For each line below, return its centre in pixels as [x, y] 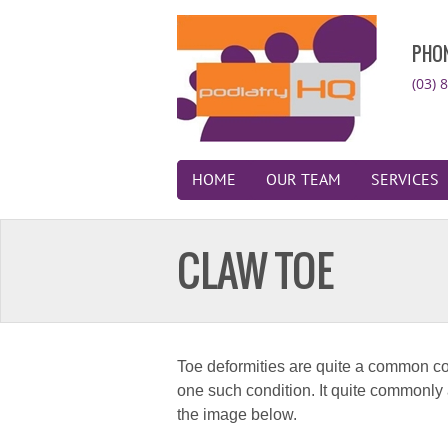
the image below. [237, 414]
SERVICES [405, 180]
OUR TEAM [303, 180]
